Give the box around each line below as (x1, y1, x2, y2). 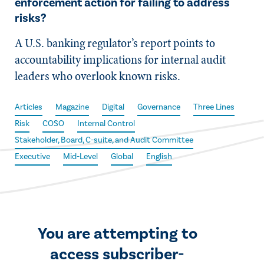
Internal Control (77, 118, 135, 129)
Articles (15, 102, 42, 113)
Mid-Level (63, 151, 98, 162)
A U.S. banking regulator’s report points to (15, 34, 215, 52)
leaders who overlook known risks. (15, 67, 180, 85)
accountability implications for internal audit (15, 51, 226, 68)
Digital (102, 102, 124, 113)
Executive (15, 151, 50, 162)
